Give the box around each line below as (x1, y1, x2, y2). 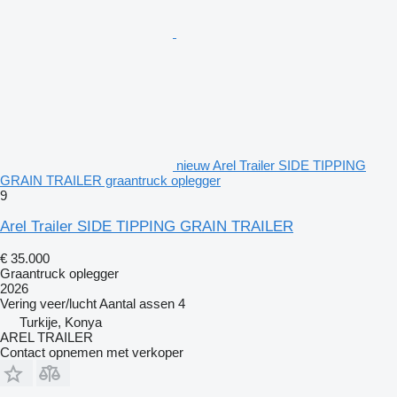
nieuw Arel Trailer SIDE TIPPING (176, 158, 366, 174)
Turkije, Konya (19, 315, 102, 331)
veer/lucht (40, 296, 97, 312)
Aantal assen (99, 296, 175, 312)
